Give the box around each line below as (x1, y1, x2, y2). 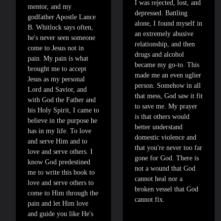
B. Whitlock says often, (28, 24, 93, 32)
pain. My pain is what (28, 55, 88, 63)
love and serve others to (28, 179, 94, 187)
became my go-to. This (135, 61, 199, 69)
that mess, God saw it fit (135, 92, 203, 100)
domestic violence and (135, 134, 196, 142)
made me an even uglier (135, 72, 201, 79)
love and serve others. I (28, 148, 93, 156)
